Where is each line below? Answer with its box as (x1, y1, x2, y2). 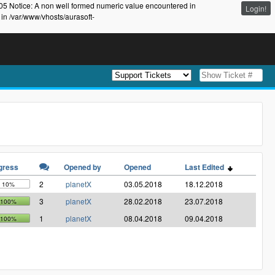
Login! (246, 3, 266, 14)
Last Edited (185, 161, 228, 173)
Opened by (64, 161, 101, 173)
